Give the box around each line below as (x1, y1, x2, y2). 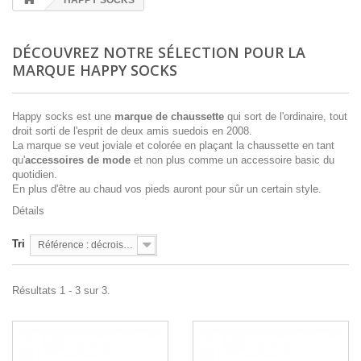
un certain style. (243, 183, 322, 195)
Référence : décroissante (123, 239, 133, 251)
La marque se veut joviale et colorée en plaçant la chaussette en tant (12, 139, 334, 151)
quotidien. (12, 168, 57, 180)
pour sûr (205, 183, 243, 195)
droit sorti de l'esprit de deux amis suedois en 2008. (12, 125, 252, 137)
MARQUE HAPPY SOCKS (12, 60, 177, 80)
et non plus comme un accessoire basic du (131, 154, 334, 166)
